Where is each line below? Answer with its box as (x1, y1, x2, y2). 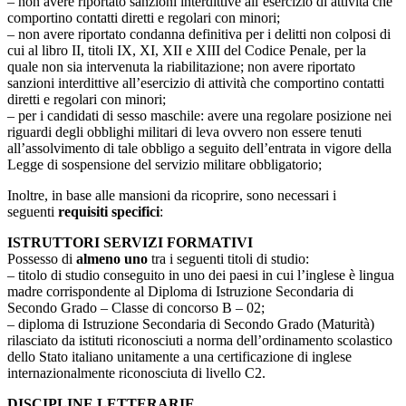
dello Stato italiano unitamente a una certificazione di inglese (7, 348, 352, 364)
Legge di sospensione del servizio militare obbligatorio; (7, 156, 322, 172)
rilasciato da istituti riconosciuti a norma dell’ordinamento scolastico (7, 332, 392, 348)
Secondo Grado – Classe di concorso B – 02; (7, 299, 268, 315)
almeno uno (76, 250, 148, 266)
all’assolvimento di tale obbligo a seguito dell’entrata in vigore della (7, 140, 391, 156)
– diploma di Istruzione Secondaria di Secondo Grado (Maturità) (7, 315, 374, 332)
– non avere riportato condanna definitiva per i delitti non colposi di (7, 25, 391, 42)
